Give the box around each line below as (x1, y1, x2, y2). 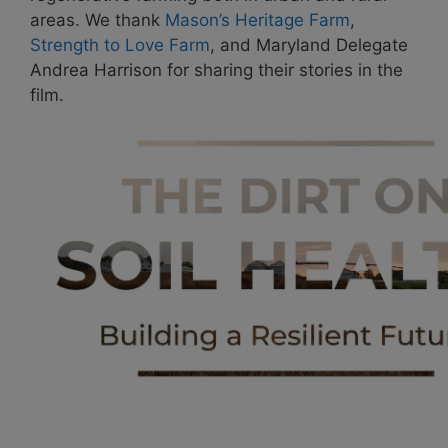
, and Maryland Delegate (210, 34, 408, 55)
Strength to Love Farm (30, 34, 210, 55)
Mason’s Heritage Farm (165, 9, 350, 30)
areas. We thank (30, 9, 165, 30)
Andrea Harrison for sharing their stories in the (30, 59, 403, 80)
